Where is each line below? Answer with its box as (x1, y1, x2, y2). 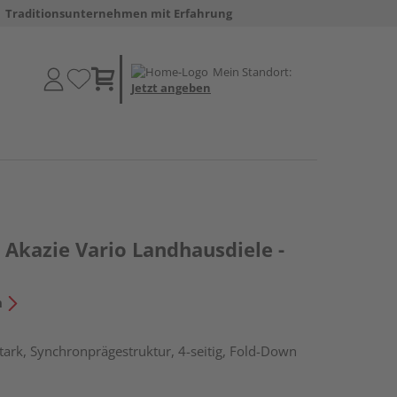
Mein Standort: (213, 63, 292, 80)
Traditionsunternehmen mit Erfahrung (4, 5, 232, 21)
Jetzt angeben (131, 79, 211, 96)
